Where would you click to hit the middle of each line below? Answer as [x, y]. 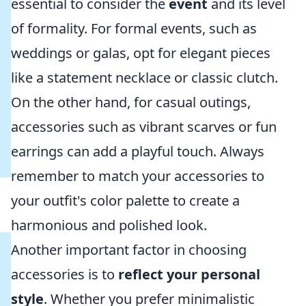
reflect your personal [189, 274]
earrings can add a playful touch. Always [138, 151]
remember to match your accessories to [138, 176]
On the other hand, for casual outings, [131, 102]
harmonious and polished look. [109, 225]
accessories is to [65, 274]
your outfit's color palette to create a [125, 200]
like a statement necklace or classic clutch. [144, 78]
